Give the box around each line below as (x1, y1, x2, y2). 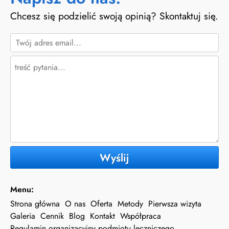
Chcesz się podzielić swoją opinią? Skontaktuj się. (10, 8, 218, 23)
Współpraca (120, 210, 161, 222)
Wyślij (100, 150, 129, 166)
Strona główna (10, 197, 60, 210)
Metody (118, 197, 143, 210)
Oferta (90, 197, 112, 210)
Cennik (40, 210, 64, 222)
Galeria (10, 210, 35, 222)
